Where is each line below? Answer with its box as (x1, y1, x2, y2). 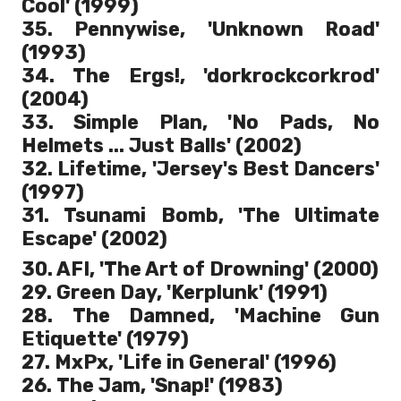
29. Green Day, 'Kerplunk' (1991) (21, 281, 328, 304)
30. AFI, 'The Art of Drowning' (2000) (21, 258, 379, 281)
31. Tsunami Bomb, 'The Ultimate (21, 204, 380, 227)
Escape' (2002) (21, 227, 167, 251)
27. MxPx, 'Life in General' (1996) (21, 351, 337, 374)
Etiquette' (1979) (21, 328, 189, 351)
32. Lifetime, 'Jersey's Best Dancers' (21, 158, 380, 181)
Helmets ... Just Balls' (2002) (21, 134, 302, 158)
